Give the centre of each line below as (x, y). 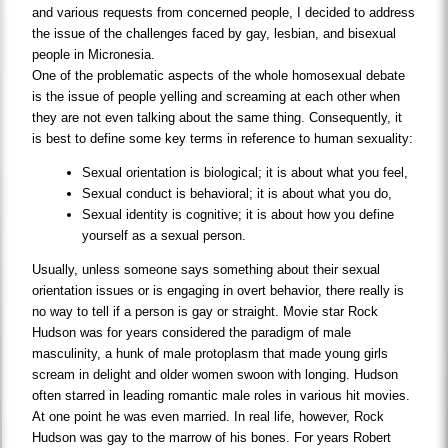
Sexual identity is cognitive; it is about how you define (238, 215)
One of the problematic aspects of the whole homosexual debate (219, 76)
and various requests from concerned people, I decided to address (224, 13)
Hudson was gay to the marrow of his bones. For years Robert (212, 438)
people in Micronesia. (94, 55)
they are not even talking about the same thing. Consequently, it (217, 118)
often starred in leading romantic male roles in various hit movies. (221, 396)
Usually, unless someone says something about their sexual (206, 270)
